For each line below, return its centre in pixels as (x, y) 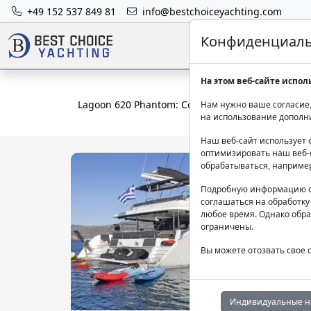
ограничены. (227, 227)
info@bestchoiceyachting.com (212, 11)
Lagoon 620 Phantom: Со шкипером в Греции (185, 105)
